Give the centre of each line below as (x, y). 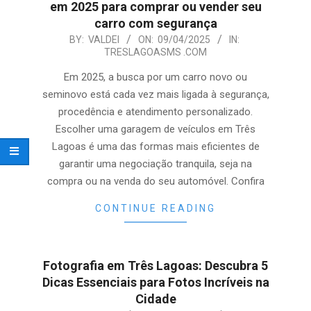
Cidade (155, 299)
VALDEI (104, 40)
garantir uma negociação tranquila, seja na (155, 164)
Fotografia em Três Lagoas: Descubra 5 (155, 266)
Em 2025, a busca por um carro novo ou (155, 77)
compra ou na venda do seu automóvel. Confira (155, 181)
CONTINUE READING (155, 208)
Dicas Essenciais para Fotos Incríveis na (155, 282)
